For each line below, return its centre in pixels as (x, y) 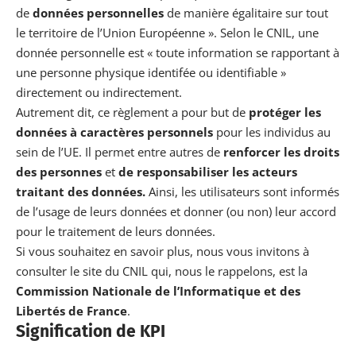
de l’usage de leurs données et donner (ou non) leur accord (176, 211)
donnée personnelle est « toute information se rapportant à (178, 52)
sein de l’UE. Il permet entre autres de (120, 151)
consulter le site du (69, 271)
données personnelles (98, 12)
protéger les (285, 112)
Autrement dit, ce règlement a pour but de (132, 112)
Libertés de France (72, 310)
